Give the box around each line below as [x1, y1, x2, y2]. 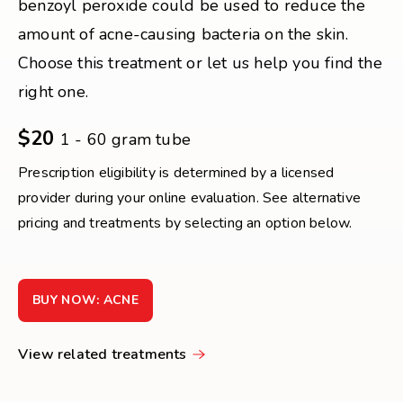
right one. [18, 81, 88, 103]
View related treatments [18, 345, 187, 364]
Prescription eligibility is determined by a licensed [18, 163, 335, 183]
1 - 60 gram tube [59, 129, 192, 150]
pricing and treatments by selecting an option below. [18, 213, 353, 233]
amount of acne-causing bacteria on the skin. [18, 23, 348, 45]
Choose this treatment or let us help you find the [18, 52, 382, 74]
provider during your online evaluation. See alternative [18, 188, 362, 208]
